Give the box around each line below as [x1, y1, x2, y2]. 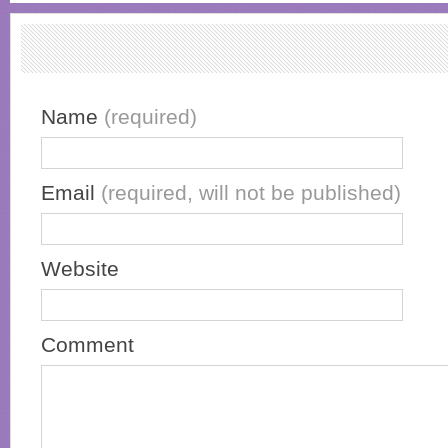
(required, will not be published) [101, 181, 401, 206]
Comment [41, 333, 134, 358]
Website [41, 257, 119, 282]
